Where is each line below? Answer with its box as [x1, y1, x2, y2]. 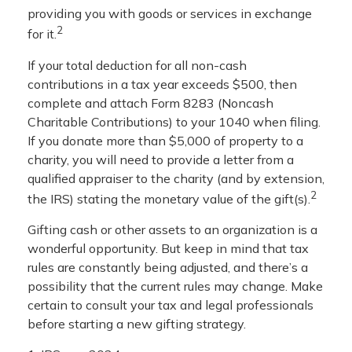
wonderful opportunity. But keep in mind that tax [27, 240, 309, 256]
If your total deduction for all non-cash [27, 57, 247, 73]
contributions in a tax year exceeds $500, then [27, 75, 297, 92]
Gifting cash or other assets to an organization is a [27, 221, 317, 237]
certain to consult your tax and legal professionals [27, 296, 313, 313]
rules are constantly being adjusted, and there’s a [27, 258, 308, 275]
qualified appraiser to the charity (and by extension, [27, 170, 324, 186]
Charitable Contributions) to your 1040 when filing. [27, 113, 321, 130]
